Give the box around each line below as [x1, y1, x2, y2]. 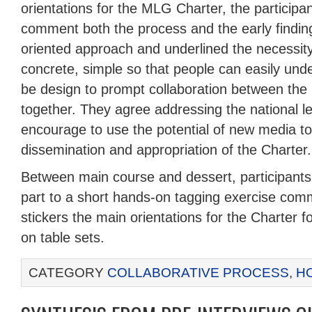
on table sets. [21, 230, 104, 245]
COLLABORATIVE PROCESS [107, 265, 289, 280]
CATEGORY [29, 265, 107, 280]
